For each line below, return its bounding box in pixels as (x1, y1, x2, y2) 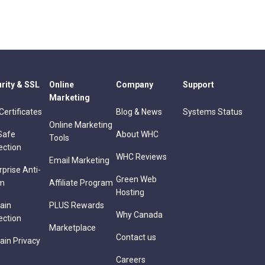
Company (116, 80, 153, 90)
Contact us (116, 232, 156, 243)
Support (183, 80, 214, 90)
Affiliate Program (49, 178, 113, 188)
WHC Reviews (116, 152, 167, 162)
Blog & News (116, 107, 162, 117)
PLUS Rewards (49, 201, 104, 211)
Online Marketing (49, 120, 112, 130)
